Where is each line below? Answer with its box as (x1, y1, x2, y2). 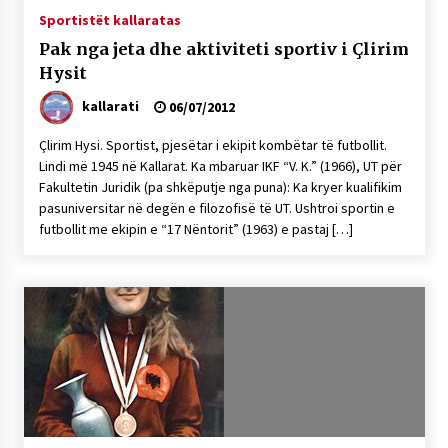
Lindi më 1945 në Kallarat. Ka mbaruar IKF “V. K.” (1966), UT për (38, 157, 402, 175)
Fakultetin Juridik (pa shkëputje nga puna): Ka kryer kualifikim (38, 178, 402, 196)
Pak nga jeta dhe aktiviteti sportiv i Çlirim (38, 39, 409, 59)
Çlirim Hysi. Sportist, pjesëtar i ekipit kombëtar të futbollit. (38, 136, 387, 154)
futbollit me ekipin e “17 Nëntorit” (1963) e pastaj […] (38, 220, 353, 238)
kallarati (81, 96, 139, 115)
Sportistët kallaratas (38, 11, 181, 29)
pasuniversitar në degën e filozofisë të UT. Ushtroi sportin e (38, 199, 395, 217)
